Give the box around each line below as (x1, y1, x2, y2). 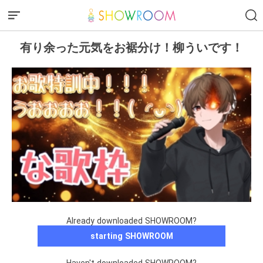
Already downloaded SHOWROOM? (66, 216, 197, 226)
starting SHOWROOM (90, 231, 173, 241)
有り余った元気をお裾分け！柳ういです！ (20, 40, 243, 55)
